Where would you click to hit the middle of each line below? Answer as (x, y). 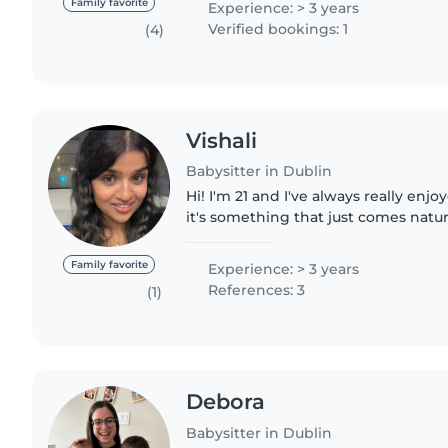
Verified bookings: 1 (276, 28)
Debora (226, 402)
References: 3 (255, 290)
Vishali (222, 140)
